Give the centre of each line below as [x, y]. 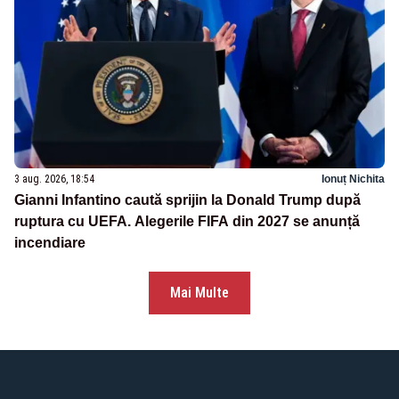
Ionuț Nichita [353, 179]
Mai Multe [199, 293]
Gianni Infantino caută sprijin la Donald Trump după [187, 200]
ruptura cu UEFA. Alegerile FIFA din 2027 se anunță [187, 222]
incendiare [50, 243]
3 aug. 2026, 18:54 [54, 179]
